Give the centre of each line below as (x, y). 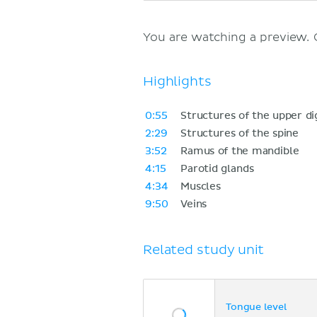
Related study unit (204, 250)
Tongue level (256, 308)
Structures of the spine (240, 133)
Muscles (201, 186)
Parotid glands (217, 169)
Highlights (177, 81)
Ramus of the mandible (240, 151)
